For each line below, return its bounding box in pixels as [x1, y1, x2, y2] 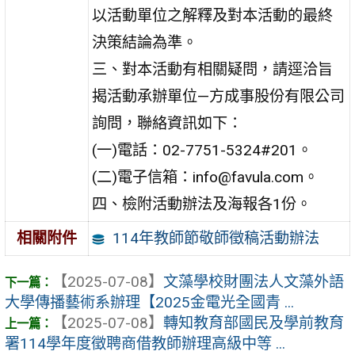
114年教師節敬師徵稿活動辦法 [112, 229, 319, 248]
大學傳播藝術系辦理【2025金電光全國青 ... [5, 292, 294, 311]
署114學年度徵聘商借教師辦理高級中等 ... [5, 334, 285, 353]
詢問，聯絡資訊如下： [92, 114, 243, 133]
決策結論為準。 [92, 33, 198, 52]
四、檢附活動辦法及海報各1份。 [92, 195, 312, 214]
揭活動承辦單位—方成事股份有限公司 [92, 87, 345, 106]
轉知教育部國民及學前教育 [163, 313, 344, 332]
